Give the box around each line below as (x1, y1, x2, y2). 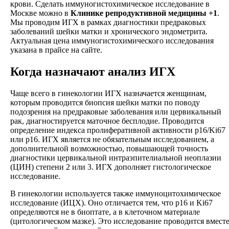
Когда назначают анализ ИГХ (10, 64, 175, 78)
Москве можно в (10, 8, 71, 17)
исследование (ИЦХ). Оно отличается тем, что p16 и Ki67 (10, 198, 213, 207)
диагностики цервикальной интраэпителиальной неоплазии (10, 153, 221, 162)
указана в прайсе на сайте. (10, 45, 102, 54)
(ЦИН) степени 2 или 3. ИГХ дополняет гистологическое (10, 162, 211, 171)
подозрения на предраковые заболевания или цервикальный (10, 107, 221, 116)
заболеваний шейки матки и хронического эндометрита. (10, 27, 208, 36)
